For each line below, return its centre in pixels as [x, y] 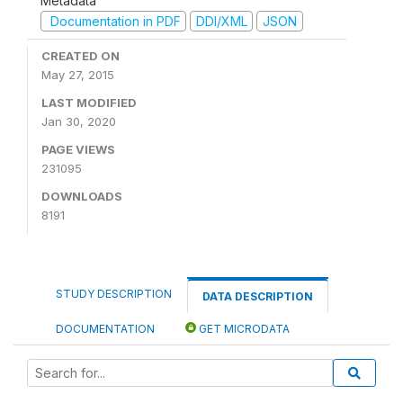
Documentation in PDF [113, 21]
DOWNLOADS [82, 196]
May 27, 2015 [78, 75]
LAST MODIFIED [89, 103]
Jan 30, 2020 [79, 121]
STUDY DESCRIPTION [114, 294]
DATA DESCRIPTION [258, 296]
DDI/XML [221, 21]
